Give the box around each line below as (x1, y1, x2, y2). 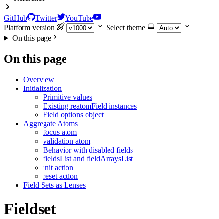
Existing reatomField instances (43, 101, 137, 110)
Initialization (23, 84, 62, 92)
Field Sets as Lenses (23, 180, 86, 189)
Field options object (43, 110, 104, 119)
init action (43, 163, 73, 172)
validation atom (43, 136, 90, 145)
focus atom (43, 128, 77, 136)
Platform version (4, 23, 55, 32)
